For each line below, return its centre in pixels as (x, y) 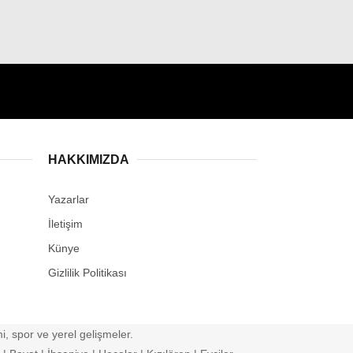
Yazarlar (69, 199)
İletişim (65, 223)
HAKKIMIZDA (89, 159)
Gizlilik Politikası (87, 272)
